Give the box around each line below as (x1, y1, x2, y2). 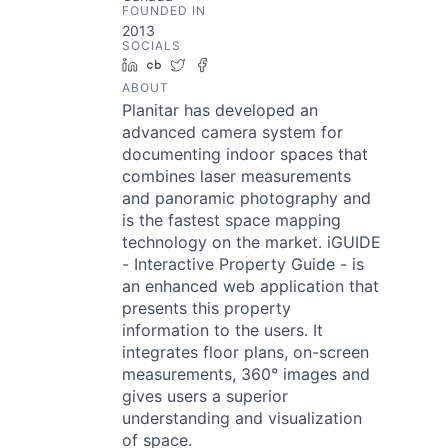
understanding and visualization (122, 408, 362, 428)
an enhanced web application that (122, 276, 379, 296)
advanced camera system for (122, 122, 343, 142)
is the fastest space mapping (122, 210, 341, 230)
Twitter (193, 56, 238, 73)
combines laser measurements (122, 166, 351, 186)
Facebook (217, 56, 282, 73)
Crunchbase (169, 56, 248, 73)
